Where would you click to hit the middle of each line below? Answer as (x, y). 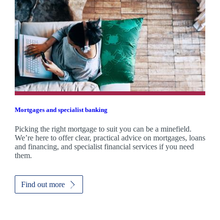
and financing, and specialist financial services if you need (104, 147)
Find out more (43, 185)
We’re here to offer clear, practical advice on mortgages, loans (110, 138)
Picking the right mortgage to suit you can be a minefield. (103, 129)
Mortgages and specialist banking (61, 110)
